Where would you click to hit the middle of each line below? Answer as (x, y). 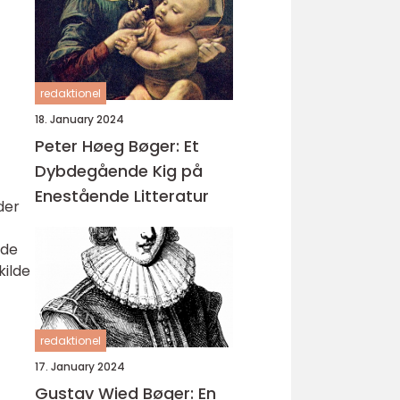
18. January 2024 (79, 119)
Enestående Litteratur (122, 196)
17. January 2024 (80, 367)
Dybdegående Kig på (119, 171)
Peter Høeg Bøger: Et (117, 146)
